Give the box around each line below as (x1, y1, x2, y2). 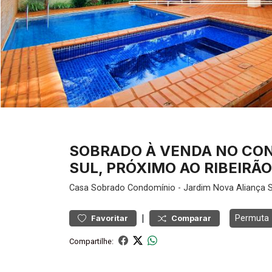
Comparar (171, 214, 211, 223)
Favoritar (91, 214, 128, 223)
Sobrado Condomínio (91, 183, 175, 193)
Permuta (235, 213, 269, 223)
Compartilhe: (69, 236, 114, 246)
